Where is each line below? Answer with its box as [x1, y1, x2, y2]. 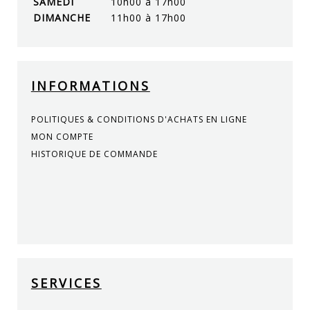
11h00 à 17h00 [110, 10, 186, 24]
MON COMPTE [30, 130, 93, 143]
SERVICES [30, 274, 102, 291]
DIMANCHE [33, 10, 91, 24]
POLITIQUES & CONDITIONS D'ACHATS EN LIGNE [30, 113, 247, 125]
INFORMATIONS [30, 77, 150, 94]
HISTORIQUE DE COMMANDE [30, 147, 158, 160]
